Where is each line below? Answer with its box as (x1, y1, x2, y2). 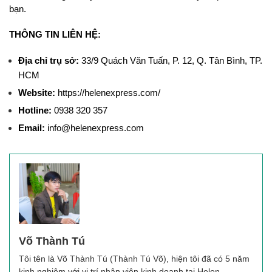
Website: (18, 88, 58, 98)
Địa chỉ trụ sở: (18, 56, 81, 66)
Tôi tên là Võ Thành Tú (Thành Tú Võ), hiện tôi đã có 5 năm (19, 254, 250, 264)
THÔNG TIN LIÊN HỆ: (9, 30, 101, 40)
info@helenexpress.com (45, 123, 144, 134)
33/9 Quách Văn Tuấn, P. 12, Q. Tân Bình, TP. (81, 56, 262, 66)
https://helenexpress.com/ (58, 88, 163, 98)
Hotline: (18, 106, 54, 116)
